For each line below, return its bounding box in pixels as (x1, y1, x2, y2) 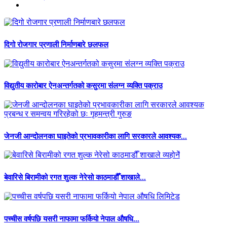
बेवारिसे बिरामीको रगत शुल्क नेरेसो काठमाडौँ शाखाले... (4, 173, 146, 182)
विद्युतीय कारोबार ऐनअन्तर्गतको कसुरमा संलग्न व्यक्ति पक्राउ (4, 82, 163, 90)
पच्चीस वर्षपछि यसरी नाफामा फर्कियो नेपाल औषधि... (4, 214, 139, 223)
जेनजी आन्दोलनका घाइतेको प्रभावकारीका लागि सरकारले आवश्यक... (4, 132, 187, 140)
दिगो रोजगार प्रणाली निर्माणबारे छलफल (4, 40, 108, 49)
